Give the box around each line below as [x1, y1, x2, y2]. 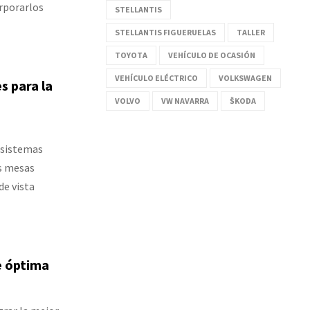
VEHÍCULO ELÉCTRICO [115, 72, 198, 83]
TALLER [237, 26, 265, 37]
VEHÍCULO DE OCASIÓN [168, 49, 255, 60]
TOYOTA [115, 49, 147, 60]
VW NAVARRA [161, 95, 209, 106]
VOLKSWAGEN [219, 72, 272, 83]
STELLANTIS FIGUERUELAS [115, 26, 216, 37]
